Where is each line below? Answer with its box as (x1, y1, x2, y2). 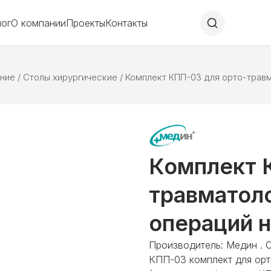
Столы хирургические (23, 71, 117, 83)
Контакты (105, 17, 148, 29)
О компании (11, 17, 67, 29)
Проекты (66, 17, 106, 29)
